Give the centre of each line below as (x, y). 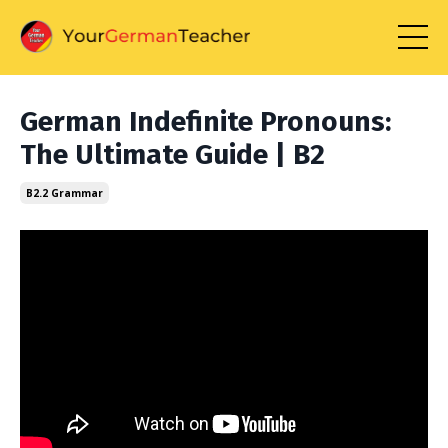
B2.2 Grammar (64, 192)
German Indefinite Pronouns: (205, 121)
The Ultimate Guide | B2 (172, 154)
